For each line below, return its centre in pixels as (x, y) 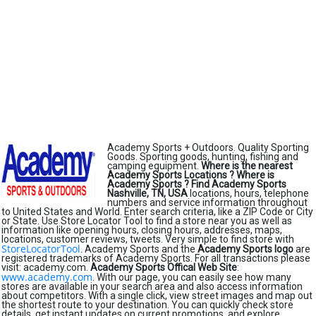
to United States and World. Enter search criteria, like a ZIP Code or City (157, 212)
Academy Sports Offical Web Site (164, 267)
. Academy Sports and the (139, 249)
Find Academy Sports (239, 184)
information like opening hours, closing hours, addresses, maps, (142, 230)
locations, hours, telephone (248, 193)
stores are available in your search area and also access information (152, 286)
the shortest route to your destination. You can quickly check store (147, 305)
